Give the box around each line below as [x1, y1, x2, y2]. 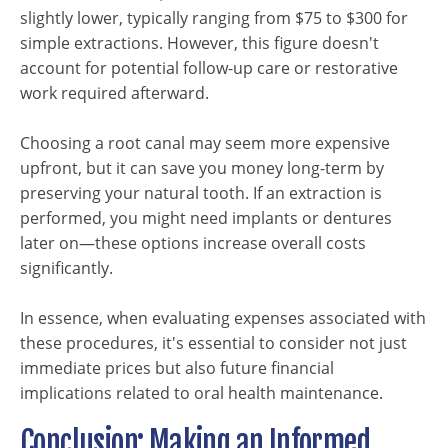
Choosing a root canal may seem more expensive [20, 132, 390, 154]
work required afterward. [20, 82, 209, 104]
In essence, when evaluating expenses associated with [20, 307, 426, 329]
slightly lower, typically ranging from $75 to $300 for [20, 7, 408, 29]
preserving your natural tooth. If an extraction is [20, 182, 382, 204]
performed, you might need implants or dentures [20, 207, 392, 229]
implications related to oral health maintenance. [20, 382, 383, 404]
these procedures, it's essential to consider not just [20, 332, 407, 354]
